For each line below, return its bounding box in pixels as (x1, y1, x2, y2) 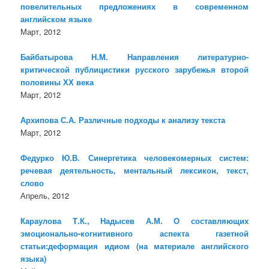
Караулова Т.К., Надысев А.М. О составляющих (20, 215, 249, 227)
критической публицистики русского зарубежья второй (20, 64, 249, 76)
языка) (20, 253, 47, 265)
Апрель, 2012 (20, 190, 70, 202)
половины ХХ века (20, 76, 94, 88)
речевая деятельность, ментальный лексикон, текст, (20, 165, 249, 177)
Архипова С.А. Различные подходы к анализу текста (20, 114, 226, 126)
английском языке (20, 13, 92, 25)
